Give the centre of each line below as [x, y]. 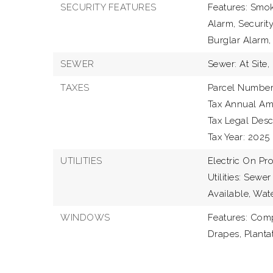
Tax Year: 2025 [239, 137]
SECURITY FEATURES [108, 7]
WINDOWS [85, 218]
